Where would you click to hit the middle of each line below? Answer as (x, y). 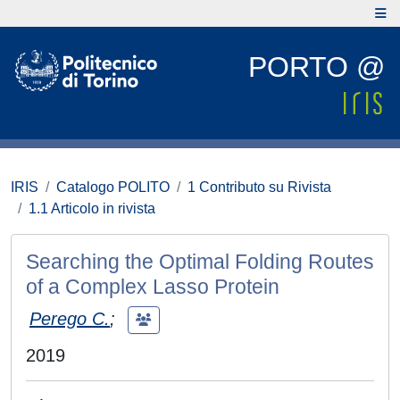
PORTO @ (317, 67)
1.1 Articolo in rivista (92, 208)
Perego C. (70, 318)
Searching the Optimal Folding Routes (200, 262)
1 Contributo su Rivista (259, 187)
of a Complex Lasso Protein (153, 287)
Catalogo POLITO (113, 187)
